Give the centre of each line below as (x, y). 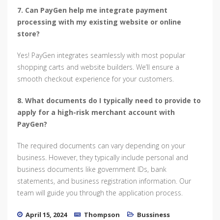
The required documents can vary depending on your (101, 146)
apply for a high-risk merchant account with (96, 112)
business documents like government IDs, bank (92, 169)
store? (28, 34)
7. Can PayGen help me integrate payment (92, 10)
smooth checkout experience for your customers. (96, 79)
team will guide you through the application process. (100, 193)
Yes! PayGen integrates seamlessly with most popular (101, 55)
